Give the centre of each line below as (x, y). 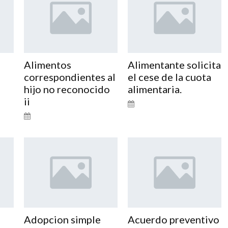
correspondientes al (69, 77)
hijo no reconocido (67, 89)
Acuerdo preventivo (173, 219)
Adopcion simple (62, 219)
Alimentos (47, 64)
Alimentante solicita (174, 64)
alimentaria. (154, 89)
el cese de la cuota (169, 77)
